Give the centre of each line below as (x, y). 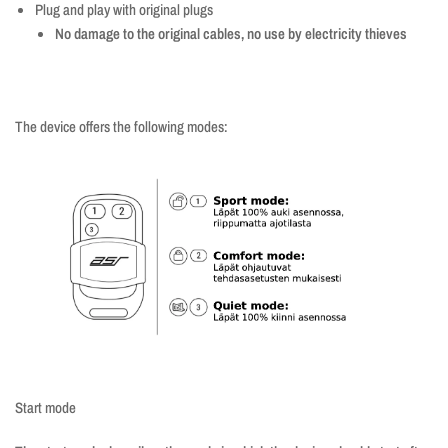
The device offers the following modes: (121, 127)
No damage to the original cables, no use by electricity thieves (231, 34)
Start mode (45, 408)
